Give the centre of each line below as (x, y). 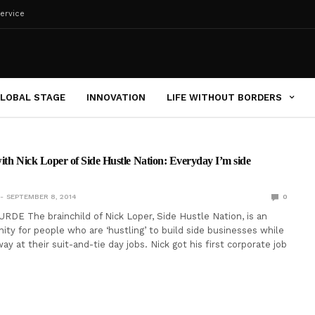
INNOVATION (116, 97)
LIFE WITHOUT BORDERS (224, 97)
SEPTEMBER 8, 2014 (41, 197)
